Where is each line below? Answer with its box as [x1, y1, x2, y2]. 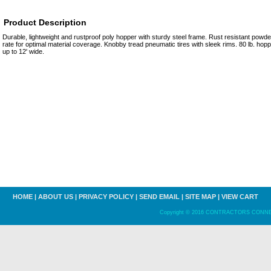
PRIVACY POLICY [79, 193, 134, 200]
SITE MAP [185, 193, 216, 200]
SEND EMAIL [139, 193, 180, 200]
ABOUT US [38, 193, 73, 200]
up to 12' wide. [2, 48, 44, 55]
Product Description [4, 18, 87, 27]
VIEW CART [221, 193, 258, 200]
